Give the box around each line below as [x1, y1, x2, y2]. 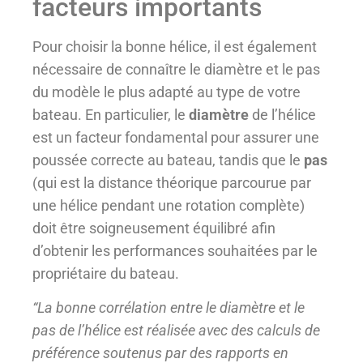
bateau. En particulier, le [32, 105, 189, 123]
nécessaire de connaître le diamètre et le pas [32, 60, 320, 78]
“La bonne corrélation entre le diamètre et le [32, 299, 305, 317]
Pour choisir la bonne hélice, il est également [32, 37, 317, 55]
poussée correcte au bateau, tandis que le [32, 151, 304, 169]
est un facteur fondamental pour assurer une [32, 128, 319, 146]
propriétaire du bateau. [32, 264, 179, 282]
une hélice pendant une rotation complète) [32, 196, 305, 214]
